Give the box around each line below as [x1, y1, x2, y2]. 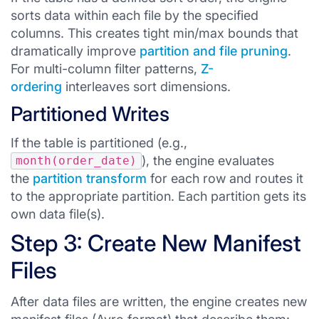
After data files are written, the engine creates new [11, 294, 307, 309]
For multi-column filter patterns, [11, 61, 201, 76]
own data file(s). [11, 206, 105, 221]
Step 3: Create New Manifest [11, 229, 301, 257]
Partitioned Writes [11, 102, 169, 126]
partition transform [33, 171, 147, 186]
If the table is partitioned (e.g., [11, 135, 191, 150]
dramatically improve [11, 43, 140, 58]
